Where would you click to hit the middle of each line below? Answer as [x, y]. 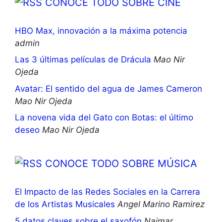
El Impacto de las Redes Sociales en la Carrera [108, 192]
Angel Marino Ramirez [161, 204]
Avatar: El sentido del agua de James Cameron [109, 88]
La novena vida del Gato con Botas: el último [104, 118]
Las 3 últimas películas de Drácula [83, 60]
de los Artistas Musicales [65, 204]
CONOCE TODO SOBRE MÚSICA [121, 164]
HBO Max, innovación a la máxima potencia [101, 30]
